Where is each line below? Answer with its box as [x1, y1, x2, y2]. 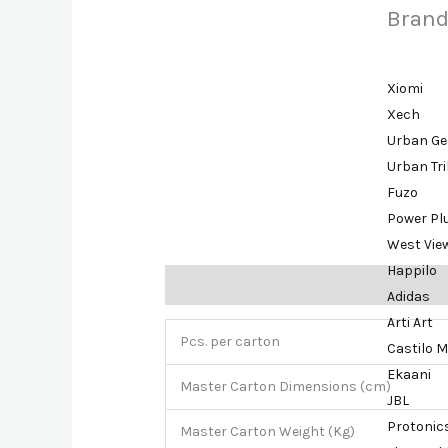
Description [165, 276, 243, 294]
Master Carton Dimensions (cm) [180, 378, 392, 396]
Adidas [386, 288, 430, 306]
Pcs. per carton [180, 333, 281, 351]
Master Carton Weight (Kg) [180, 423, 356, 441]
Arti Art [386, 314, 433, 332]
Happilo [386, 262, 437, 280]
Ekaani [386, 366, 431, 384]
